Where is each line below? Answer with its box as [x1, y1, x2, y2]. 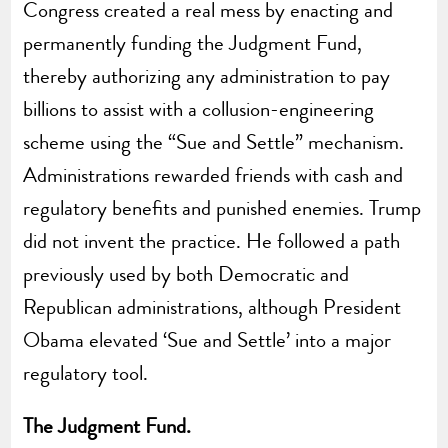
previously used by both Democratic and [23, 258, 350, 289]
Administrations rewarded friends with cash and [23, 159, 404, 190]
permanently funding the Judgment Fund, [23, 27, 363, 58]
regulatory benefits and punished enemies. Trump [23, 192, 422, 223]
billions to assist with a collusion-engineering [23, 93, 375, 124]
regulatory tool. [23, 357, 149, 388]
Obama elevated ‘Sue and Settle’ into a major [23, 324, 392, 355]
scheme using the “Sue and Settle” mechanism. [23, 126, 405, 157]
